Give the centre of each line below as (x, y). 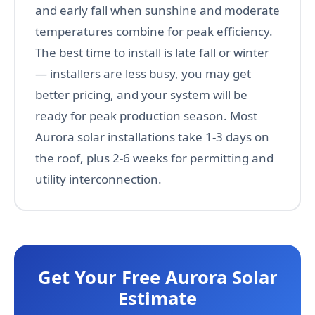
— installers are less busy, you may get (143, 74)
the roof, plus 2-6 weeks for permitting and (154, 158)
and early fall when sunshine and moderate (157, 11)
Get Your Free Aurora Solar (157, 278)
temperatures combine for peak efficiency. (154, 32)
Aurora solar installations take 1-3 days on (152, 137)
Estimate (157, 299)
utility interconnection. (98, 179)
